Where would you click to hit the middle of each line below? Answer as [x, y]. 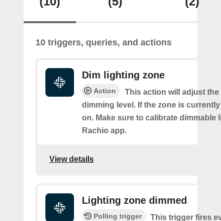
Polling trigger [118, 216]
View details [72, 159]
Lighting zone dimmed [134, 200]
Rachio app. [104, 130]
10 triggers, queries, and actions [104, 42]
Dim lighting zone [123, 75]
